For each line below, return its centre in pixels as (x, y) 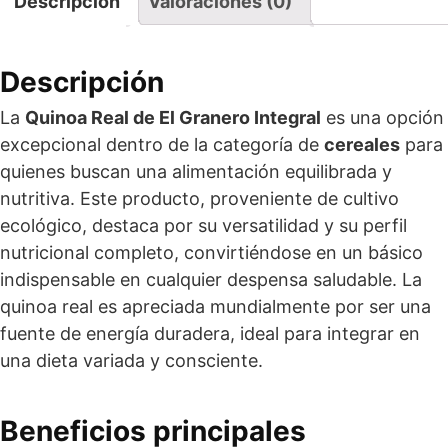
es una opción (382, 117)
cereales (362, 144)
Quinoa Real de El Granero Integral (173, 117)
